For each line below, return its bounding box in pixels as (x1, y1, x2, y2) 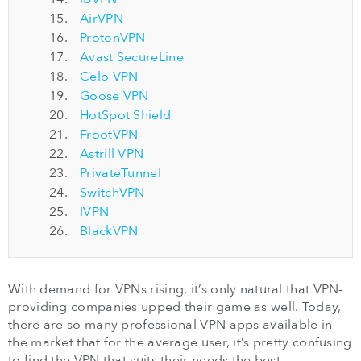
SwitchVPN (80, 184, 145, 201)
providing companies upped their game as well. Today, (8, 298, 342, 316)
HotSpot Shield (80, 106, 172, 124)
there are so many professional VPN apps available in (8, 316, 333, 334)
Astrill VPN (80, 145, 144, 163)
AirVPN (80, 10, 123, 27)
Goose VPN (80, 87, 149, 105)
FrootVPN (80, 126, 139, 143)
